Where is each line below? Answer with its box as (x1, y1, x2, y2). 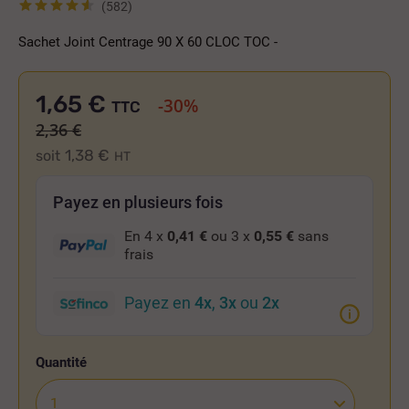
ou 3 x (207, 226, 254, 245)
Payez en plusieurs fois (53, 192, 223, 212)
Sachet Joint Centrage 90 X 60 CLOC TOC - (18, 33, 278, 50)
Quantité (36, 354, 87, 372)
